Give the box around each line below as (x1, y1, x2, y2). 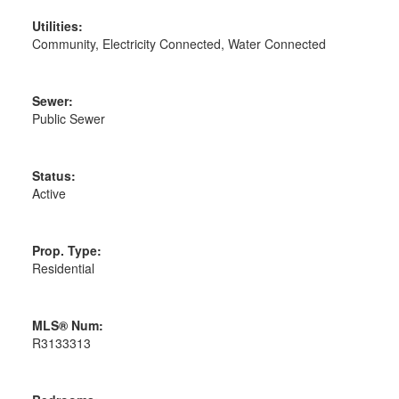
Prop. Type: (31, 240, 102, 259)
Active (31, 183, 66, 202)
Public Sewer (31, 109, 105, 127)
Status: (31, 166, 76, 184)
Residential (31, 258, 94, 277)
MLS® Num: (31, 315, 103, 334)
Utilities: (31, 16, 83, 35)
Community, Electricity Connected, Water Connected (31, 34, 326, 53)
